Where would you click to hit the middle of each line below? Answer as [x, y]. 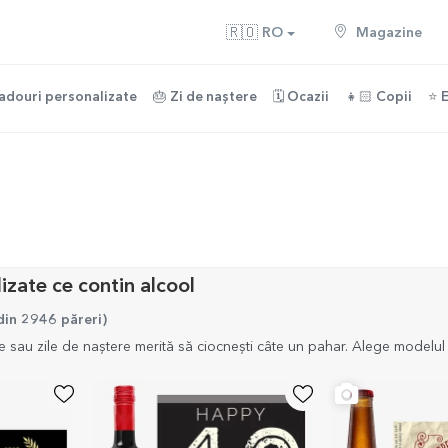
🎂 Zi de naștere [205, 97]
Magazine [387, 33]
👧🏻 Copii [378, 97]
